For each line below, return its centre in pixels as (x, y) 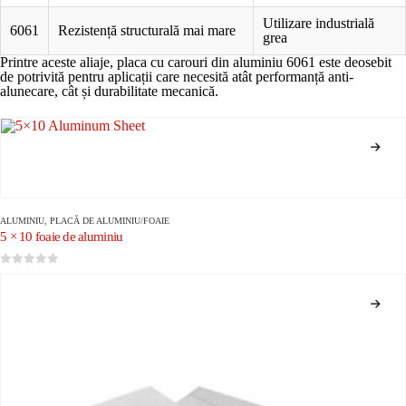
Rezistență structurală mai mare (147, 30)
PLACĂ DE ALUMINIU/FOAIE (110, 220)
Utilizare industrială (319, 23)
